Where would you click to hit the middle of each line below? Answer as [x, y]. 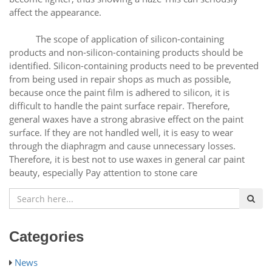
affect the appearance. [55, 12]
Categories [46, 236]
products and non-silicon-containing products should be [126, 52]
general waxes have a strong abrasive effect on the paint [126, 119]
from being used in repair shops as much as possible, [120, 79]
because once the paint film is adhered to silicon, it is [119, 92]
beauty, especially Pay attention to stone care [103, 172]
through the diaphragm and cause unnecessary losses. [122, 146]
